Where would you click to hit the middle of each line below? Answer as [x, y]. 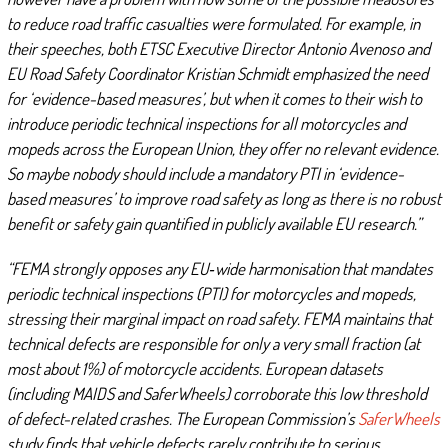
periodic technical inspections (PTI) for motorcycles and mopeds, [211, 294]
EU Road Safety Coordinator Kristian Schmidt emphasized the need [217, 74]
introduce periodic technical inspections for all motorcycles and [206, 124]
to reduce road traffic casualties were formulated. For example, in [213, 24]
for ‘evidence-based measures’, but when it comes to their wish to [214, 99]
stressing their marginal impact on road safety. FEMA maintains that [219, 319]
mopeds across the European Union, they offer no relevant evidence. [222, 149]
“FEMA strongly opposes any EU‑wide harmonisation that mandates [219, 269]
